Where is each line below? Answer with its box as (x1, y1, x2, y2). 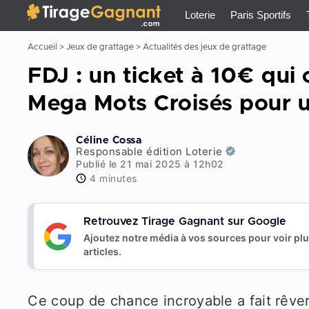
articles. (83, 246, 121, 257)
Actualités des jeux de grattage (143, 43, 267, 51)
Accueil (28, 43, 58, 51)
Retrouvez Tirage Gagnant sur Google (83, 216, 286, 227)
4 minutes (90, 172, 137, 184)
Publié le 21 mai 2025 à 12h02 (76, 158, 224, 170)
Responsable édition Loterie (76, 145, 223, 158)
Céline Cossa (76, 135, 142, 146)
